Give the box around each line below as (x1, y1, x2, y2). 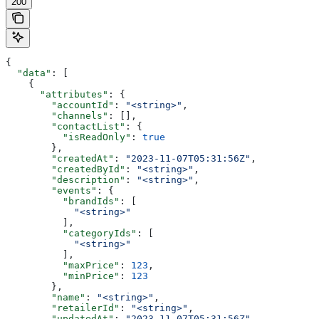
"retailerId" (6, 303, 120, 314)
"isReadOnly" (6, 132, 131, 143)
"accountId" (6, 100, 114, 111)
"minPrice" (6, 271, 120, 282)
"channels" (6, 110, 108, 122)
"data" (6, 68, 51, 79)
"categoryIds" (6, 228, 137, 239)
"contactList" (6, 121, 125, 132)
